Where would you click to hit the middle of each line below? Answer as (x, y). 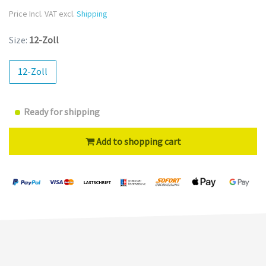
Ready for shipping (62, 111)
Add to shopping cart (138, 141)
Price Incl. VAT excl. (43, 13)
